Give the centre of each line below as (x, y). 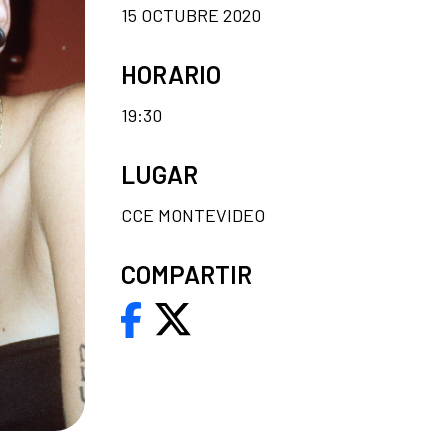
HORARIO (171, 73)
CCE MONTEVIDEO (193, 214)
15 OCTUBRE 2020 (191, 14)
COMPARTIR (186, 273)
